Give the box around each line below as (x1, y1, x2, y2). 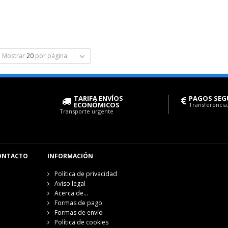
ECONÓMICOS (74, 100, 120, 110)
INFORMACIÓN (47, 152, 93, 161)
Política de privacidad (54, 169, 117, 179)
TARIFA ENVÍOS (74, 94, 123, 103)
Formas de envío (54, 208, 103, 217)
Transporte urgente (60, 107, 113, 116)
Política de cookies (54, 218, 108, 227)
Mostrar (2, 51, 25, 61)
